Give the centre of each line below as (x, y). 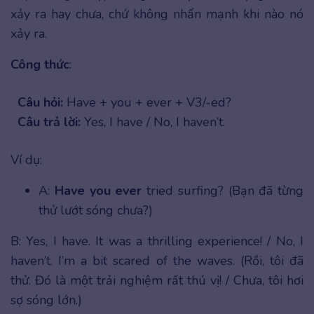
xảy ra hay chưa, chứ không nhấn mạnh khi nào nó (157, 14)
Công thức (40, 64)
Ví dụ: (26, 159)
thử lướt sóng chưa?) (96, 210)
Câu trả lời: (49, 122)
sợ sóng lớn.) (46, 300)
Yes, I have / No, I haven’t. (153, 122)
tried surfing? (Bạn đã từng (223, 190)
